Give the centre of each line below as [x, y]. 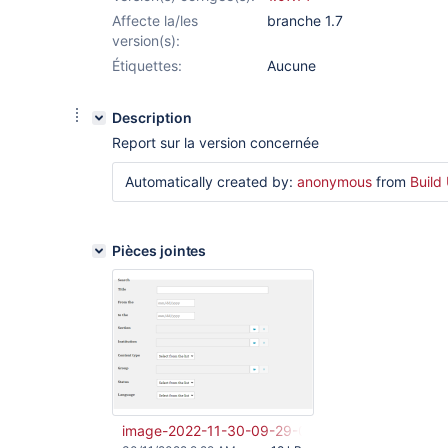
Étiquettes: [147, 65]
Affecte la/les [155, 20]
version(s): [146, 40]
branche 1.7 [305, 20]
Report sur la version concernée [215, 142]
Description [152, 117]
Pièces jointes [159, 250]
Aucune [291, 65]
